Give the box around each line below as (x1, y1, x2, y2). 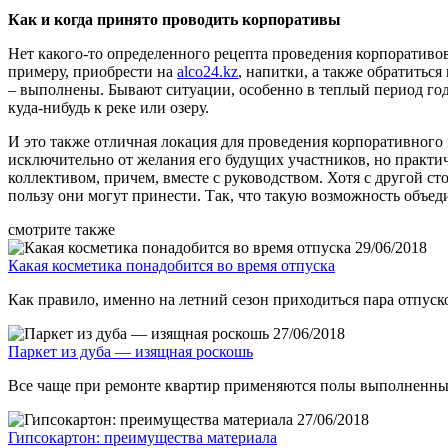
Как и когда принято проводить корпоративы (8, 11, 341, 29)
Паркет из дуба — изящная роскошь (8, 343, 253, 361)
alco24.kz (177, 63, 238, 81)
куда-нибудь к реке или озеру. (8, 99, 209, 117)
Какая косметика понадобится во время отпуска (8, 257, 335, 275)
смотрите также (8, 221, 115, 239)
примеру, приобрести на (8, 63, 177, 81)
